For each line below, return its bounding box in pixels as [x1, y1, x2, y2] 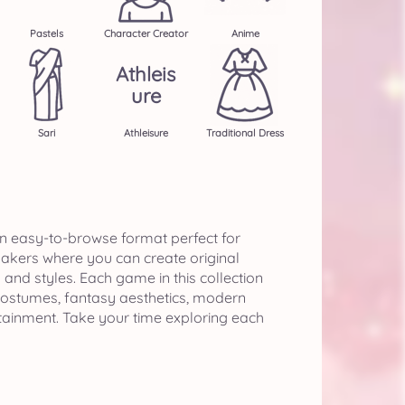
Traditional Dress [206, 127, 284, 139]
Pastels [29, 27, 63, 40]
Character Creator [103, 27, 188, 40]
